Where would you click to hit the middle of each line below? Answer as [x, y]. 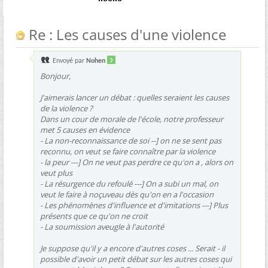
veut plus [56, 173]
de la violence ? [66, 108]
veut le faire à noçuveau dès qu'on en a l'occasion [127, 194]
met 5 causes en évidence [85, 130]
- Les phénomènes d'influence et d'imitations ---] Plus [134, 205]
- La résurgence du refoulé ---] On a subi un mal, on [129, 183]
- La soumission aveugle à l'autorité [102, 226]
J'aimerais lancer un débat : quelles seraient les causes [135, 97]
